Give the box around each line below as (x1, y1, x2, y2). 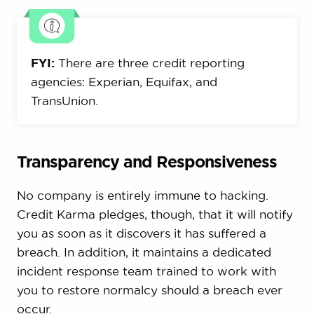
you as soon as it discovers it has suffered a (16, 226, 266, 240)
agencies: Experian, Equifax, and (30, 75, 217, 89)
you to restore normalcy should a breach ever (16, 283, 282, 297)
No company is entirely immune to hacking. (16, 189, 268, 203)
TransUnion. (30, 94, 98, 108)
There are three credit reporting (54, 56, 245, 70)
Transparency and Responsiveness (16, 153, 277, 171)
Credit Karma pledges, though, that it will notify (16, 207, 293, 221)
